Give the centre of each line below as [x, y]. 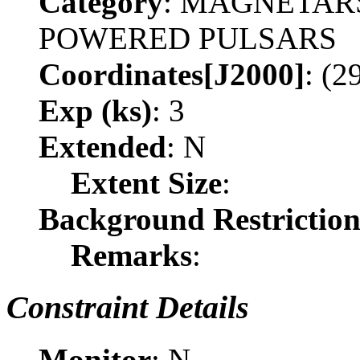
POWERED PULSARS [188, 39]
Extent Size [146, 183]
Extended [102, 147]
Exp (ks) [95, 111]
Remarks [131, 256]
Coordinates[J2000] [172, 75]
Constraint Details [128, 307]
